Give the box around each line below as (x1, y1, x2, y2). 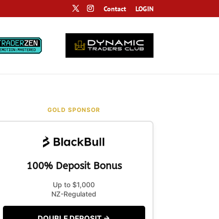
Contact (103, 4, 126, 13)
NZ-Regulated (51, 190, 97, 198)
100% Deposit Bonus (26, 160, 122, 172)
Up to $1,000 (53, 180, 95, 189)
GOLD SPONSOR (47, 106, 101, 113)
